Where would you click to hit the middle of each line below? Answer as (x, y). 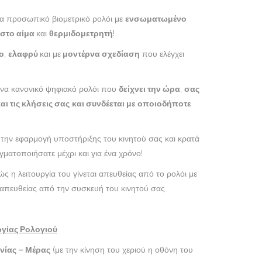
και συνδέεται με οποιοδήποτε (132, 104)
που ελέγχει (162, 54)
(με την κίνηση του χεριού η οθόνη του (122, 250)
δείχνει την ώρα (149, 89)
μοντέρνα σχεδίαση (100, 54)
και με (50, 54)
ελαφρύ (24, 54)
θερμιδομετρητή (81, 34)
